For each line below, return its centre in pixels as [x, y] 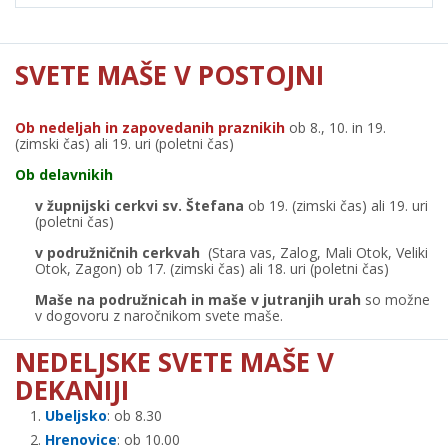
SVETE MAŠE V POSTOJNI [169, 75]
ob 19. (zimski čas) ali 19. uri [338, 205]
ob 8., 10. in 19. [335, 127]
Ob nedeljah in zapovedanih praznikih [150, 127]
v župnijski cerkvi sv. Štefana [141, 205]
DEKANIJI [72, 390]
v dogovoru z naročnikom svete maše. [159, 315]
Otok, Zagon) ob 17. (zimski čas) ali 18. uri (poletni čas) [212, 268]
